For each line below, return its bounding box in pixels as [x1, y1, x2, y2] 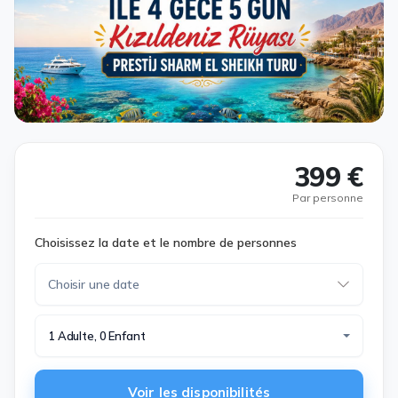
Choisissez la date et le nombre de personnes [35, 235, 297, 251]
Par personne [292, 191, 363, 204]
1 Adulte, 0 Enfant [48, 328, 146, 343]
